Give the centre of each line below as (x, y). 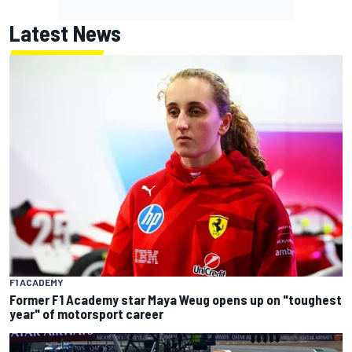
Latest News (65, 33)
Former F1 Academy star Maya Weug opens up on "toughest (176, 299)
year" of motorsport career (86, 313)
